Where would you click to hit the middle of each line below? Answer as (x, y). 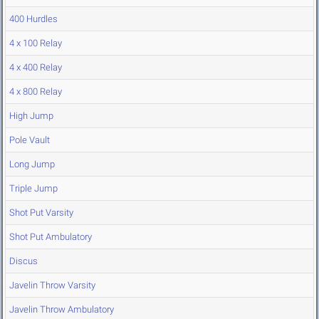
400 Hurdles (33, 19)
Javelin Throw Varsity (52, 286)
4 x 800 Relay (36, 92)
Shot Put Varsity (41, 213)
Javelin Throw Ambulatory (62, 310)
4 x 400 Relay (36, 68)
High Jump (31, 116)
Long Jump (32, 164)
